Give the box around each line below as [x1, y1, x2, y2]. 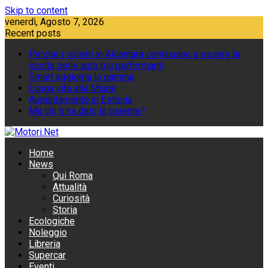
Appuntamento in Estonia [29, 94, 132, 105]
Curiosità [53, 193, 90, 204]
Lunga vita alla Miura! [29, 83, 117, 94]
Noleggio [29, 227, 67, 238]
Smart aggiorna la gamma [29, 71, 134, 83]
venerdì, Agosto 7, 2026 [5, 16, 104, 28]
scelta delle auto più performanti [29, 60, 164, 71]
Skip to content [5, 5, 68, 16]
